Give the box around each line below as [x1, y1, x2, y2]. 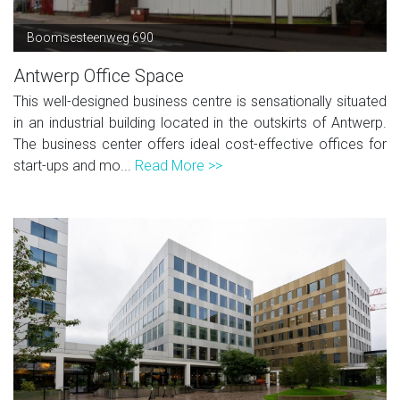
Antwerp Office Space [13, 64, 184, 87]
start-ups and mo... [13, 156, 135, 174]
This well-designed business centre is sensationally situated [13, 92, 387, 110]
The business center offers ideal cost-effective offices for [13, 135, 387, 153]
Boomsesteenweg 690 [27, 29, 154, 45]
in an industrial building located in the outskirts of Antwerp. [13, 113, 387, 131]
